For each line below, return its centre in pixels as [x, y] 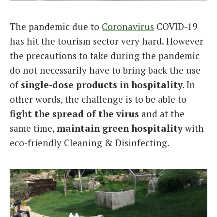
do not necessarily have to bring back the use [105, 70]
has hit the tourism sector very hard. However [107, 41]
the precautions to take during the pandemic [105, 55]
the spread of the [74, 113]
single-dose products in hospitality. [102, 84]
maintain [78, 128]
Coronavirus [128, 26]
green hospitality [142, 128]
